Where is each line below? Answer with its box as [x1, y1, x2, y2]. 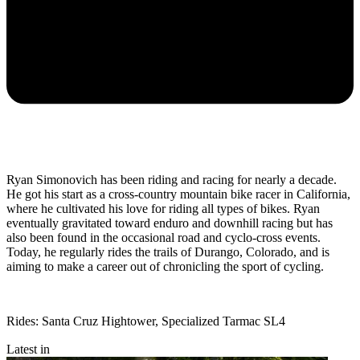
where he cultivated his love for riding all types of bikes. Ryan [6, 201, 320, 215]
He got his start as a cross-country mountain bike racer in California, [6, 186, 350, 201]
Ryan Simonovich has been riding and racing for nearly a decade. [6, 172, 337, 186]
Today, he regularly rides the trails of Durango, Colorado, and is [6, 244, 329, 259]
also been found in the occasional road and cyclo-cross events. [6, 230, 321, 244]
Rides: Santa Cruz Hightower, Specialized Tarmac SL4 [6, 313, 285, 328]
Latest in [6, 342, 50, 356]
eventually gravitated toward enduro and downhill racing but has [6, 215, 333, 230]
